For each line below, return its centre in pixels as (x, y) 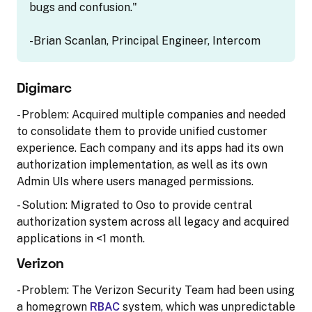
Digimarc (44, 89)
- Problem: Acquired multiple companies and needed (151, 114)
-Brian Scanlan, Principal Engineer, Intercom (145, 40)
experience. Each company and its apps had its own (150, 148)
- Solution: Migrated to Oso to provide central (134, 205)
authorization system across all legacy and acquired (153, 221)
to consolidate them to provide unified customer (142, 131)
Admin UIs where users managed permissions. (135, 181)
